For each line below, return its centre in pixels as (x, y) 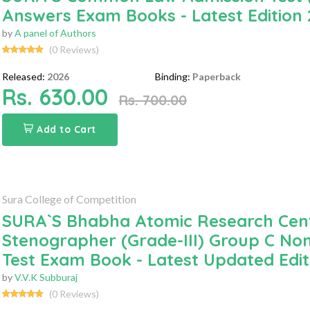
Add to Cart (66, 129)
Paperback (217, 76)
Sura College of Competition (69, 199)
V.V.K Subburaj (46, 277)
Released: (23, 76)
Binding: (173, 76)
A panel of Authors (55, 33)
